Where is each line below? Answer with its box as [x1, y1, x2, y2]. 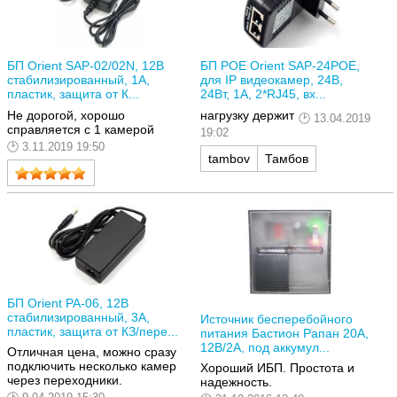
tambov [208, 152, 250, 167]
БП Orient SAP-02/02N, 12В [7, 58, 164, 73]
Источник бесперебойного [200, 311, 353, 326]
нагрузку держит [200, 107, 294, 122]
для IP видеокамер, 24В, [200, 72, 343, 87]
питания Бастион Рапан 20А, [200, 325, 369, 340]
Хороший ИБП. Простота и [200, 361, 354, 376]
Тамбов [265, 152, 308, 167]
